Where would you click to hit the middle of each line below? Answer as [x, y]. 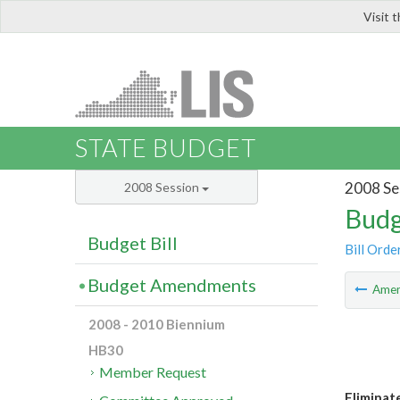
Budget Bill [133, 243]
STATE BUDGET [166, 148]
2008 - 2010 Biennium [157, 325]
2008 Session [163, 187]
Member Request [153, 372]
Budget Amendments [172, 285]
